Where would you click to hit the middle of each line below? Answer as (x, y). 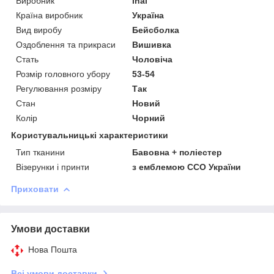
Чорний (149, 118)
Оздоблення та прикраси (66, 44)
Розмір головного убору (63, 74)
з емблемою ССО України (187, 167)
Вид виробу (39, 30)
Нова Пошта (53, 249)
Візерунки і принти (53, 167)
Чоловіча (153, 59)
